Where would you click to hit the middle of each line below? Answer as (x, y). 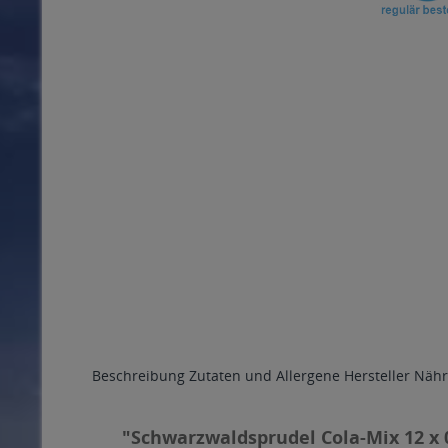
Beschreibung (138, 375)
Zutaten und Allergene (264, 375)
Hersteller (377, 375)
